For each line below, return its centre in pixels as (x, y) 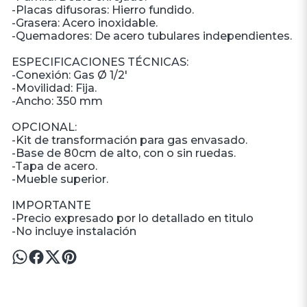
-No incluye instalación (74, 231)
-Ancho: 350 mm (57, 101)
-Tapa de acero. (54, 166)
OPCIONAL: (44, 127)
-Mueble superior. (60, 179)
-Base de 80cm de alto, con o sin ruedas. (123, 153)
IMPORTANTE (51, 205)
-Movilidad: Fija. (54, 88)
